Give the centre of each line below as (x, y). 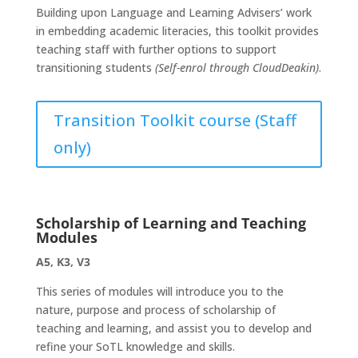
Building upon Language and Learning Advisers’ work (173, 12)
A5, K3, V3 (63, 262)
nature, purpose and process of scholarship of (155, 310)
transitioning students (95, 68)
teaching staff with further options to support (156, 49)
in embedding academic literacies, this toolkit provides (177, 31)
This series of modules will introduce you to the (159, 291)
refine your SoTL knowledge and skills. (135, 346)
